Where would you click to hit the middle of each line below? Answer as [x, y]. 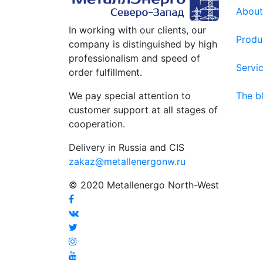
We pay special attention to [130, 96]
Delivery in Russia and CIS [127, 148]
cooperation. [97, 124]
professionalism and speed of [134, 58]
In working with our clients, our [137, 30]
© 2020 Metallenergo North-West [144, 185]
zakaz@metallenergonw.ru [127, 162]
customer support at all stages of [143, 110]
